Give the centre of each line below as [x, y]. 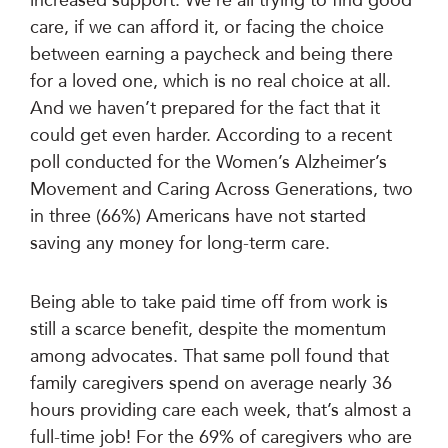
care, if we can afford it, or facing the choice [207, 27]
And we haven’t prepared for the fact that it [205, 108]
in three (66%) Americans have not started [198, 216]
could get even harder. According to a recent [211, 135]
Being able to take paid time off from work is [209, 302]
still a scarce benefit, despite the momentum [208, 329]
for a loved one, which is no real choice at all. [210, 81]
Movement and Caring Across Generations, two [221, 189]
